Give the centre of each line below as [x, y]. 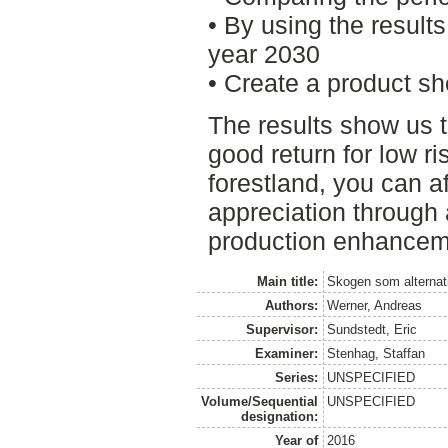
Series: [296, 377]
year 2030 [263, 53]
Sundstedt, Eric [372, 329]
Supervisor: [281, 329]
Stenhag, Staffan [376, 353]
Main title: [287, 281]
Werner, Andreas [375, 305]
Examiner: [286, 353]
